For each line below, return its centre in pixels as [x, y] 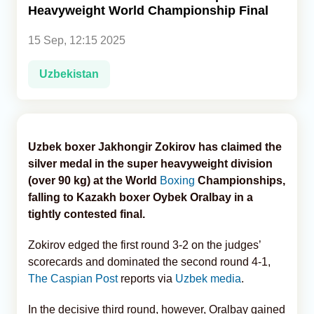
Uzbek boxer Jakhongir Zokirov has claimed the [155, 146]
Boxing [177, 180]
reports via [146, 278]
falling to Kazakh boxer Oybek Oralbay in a [141, 197]
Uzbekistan [69, 74]
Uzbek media [208, 278]
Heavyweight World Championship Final [148, 10]
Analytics [39, 29]
